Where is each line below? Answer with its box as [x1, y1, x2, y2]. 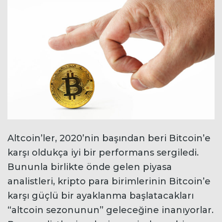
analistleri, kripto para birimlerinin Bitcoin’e [7, 176, 211, 187]
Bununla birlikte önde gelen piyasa [7, 162, 172, 173]
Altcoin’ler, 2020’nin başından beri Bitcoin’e [7, 133, 211, 144]
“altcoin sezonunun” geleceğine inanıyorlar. [7, 205, 214, 216]
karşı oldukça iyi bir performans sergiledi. [7, 147, 199, 159]
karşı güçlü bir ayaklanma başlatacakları [7, 190, 194, 202]
